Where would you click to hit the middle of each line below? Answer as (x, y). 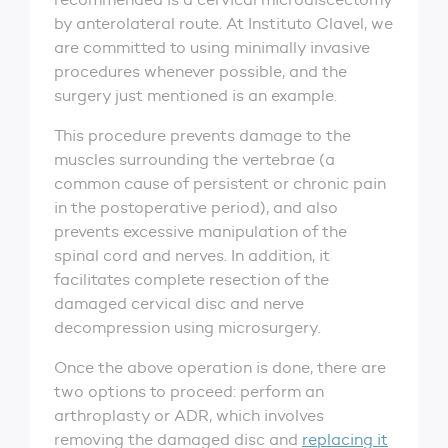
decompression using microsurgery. (191, 327)
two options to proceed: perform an (189, 391)
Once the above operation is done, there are (220, 367)
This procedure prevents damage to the (202, 135)
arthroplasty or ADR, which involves (189, 415)
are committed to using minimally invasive (212, 47)
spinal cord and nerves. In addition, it (192, 255)
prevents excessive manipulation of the (200, 231)
